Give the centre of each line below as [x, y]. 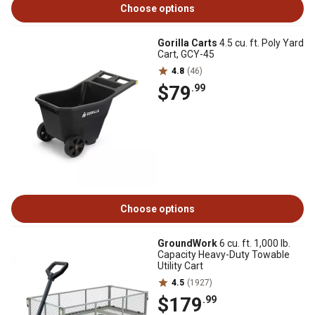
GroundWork [187, 243]
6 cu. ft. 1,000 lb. [254, 243]
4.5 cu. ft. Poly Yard [261, 43]
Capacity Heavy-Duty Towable [224, 255]
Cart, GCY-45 [186, 54]
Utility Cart [180, 266]
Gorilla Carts [187, 43]
